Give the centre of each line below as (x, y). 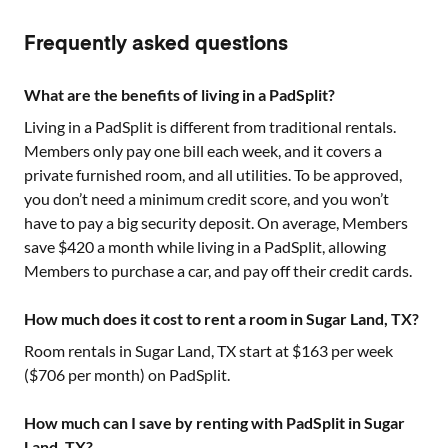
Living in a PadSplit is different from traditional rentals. (210, 126)
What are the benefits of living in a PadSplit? (179, 94)
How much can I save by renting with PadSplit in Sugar (214, 422)
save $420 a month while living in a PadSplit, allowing (205, 246)
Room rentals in (79, 350)
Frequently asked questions (156, 45)
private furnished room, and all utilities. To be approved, (213, 174)
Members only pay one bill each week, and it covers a (203, 150)
